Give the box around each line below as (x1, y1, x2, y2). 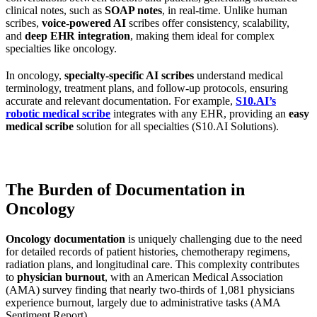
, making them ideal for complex (130, 29, 275, 42)
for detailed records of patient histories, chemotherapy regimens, (6, 245, 290, 258)
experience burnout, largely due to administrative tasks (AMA (6, 296, 280, 309)
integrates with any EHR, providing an (110, 107, 289, 120)
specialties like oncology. (6, 42, 117, 54)
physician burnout (17, 270, 105, 283)
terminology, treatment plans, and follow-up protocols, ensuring (6, 81, 288, 94)
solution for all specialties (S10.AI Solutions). (74, 120, 279, 132)
